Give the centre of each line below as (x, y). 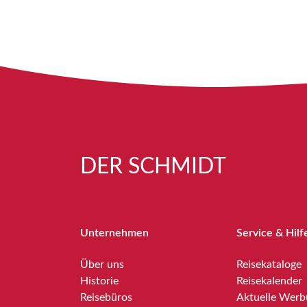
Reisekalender (269, 281)
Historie (99, 281)
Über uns (102, 265)
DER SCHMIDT (153, 167)
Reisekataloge (269, 265)
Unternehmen (114, 233)
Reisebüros (106, 298)
